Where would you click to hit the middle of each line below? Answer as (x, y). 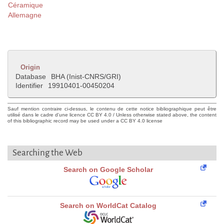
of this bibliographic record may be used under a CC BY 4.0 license (85, 121)
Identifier (29, 86)
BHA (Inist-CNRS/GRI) (86, 77)
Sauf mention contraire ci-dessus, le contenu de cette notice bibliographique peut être (112, 109)
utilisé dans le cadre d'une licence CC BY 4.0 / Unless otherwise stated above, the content (112, 115)
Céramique (25, 5)
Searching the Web (47, 153)
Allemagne (25, 15)
